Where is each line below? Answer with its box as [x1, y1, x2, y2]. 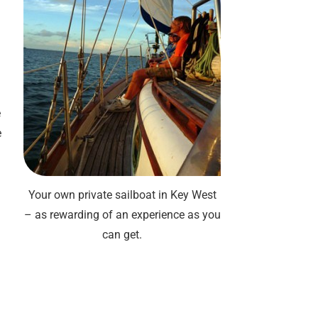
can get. [102, 227, 142, 241]
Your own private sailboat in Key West [28, 187, 216, 202]
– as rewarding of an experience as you [23, 207, 221, 221]
